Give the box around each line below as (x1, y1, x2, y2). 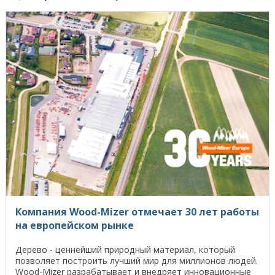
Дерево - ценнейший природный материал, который (15, 243, 235, 255)
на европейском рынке (15, 218, 136, 232)
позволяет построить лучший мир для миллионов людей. (15, 254, 258, 266)
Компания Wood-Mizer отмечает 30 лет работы (15, 204, 259, 219)
